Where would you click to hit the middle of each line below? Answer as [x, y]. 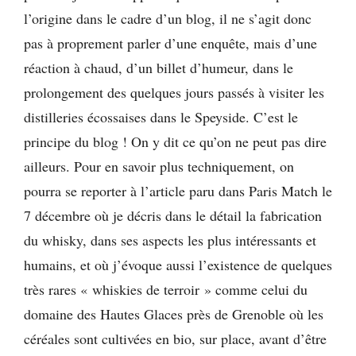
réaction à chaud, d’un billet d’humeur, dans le [159, 68]
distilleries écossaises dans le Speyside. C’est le [161, 117]
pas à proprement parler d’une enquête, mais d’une [170, 43]
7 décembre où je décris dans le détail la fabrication [173, 216]
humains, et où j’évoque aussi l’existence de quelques [178, 265]
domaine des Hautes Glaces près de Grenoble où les [174, 314]
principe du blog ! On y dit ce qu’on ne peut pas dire [175, 142]
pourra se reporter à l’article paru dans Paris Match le [178, 191]
